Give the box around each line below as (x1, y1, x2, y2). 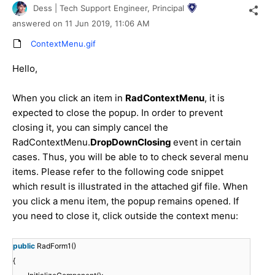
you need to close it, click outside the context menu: (12, 209, 241, 222)
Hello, (12, 62, 60, 74)
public (13, 241, 37, 250)
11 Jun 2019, (65, 18, 115, 29)
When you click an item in (12, 91, 125, 104)
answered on (12, 18, 65, 29)
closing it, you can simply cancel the (12, 121, 168, 133)
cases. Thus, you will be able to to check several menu (12, 150, 249, 163)
